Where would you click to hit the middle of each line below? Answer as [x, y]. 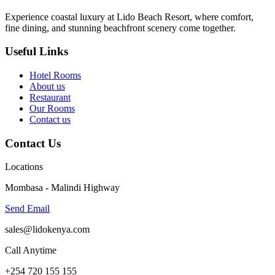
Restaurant [50, 97]
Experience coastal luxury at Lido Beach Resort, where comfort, [129, 17]
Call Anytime [31, 250]
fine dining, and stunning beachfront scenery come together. [120, 28]
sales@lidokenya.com [47, 230]
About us [47, 86]
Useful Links [37, 52]
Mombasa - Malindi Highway [62, 188]
